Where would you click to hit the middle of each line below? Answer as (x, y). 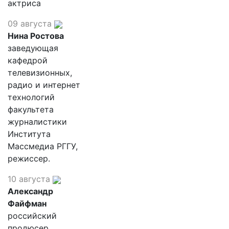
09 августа (30, 24)
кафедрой (28, 60)
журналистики (37, 122)
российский (32, 216)
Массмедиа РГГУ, (43, 146)
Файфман (27, 203)
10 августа (29, 179)
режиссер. (29, 158)
